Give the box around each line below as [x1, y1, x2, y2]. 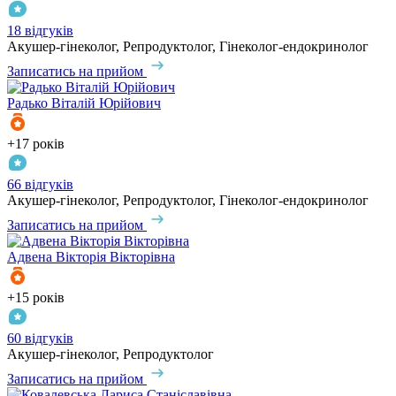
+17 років [7, 135, 65, 151]
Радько [7, 95, 48, 110]
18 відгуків [7, 22, 73, 38]
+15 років [7, 289, 65, 305]
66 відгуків [7, 176, 73, 192]
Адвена [7, 248, 52, 264]
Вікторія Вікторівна [56, 248, 175, 264]
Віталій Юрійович [51, 95, 161, 110]
